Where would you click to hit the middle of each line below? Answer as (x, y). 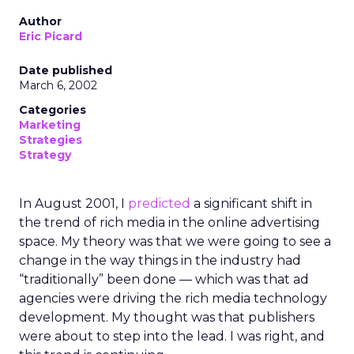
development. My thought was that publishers (167, 317)
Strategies (51, 140)
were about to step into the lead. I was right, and (172, 336)
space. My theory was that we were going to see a (175, 241)
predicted (159, 203)
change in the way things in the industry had (160, 260)
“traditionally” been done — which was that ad (164, 279)
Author (40, 21)
